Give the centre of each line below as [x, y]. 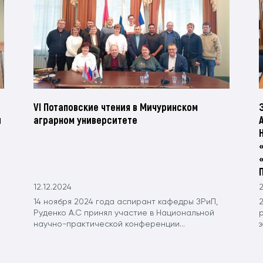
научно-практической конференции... [109, 225]
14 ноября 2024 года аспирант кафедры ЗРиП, [126, 202]
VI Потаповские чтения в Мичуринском [116, 107]
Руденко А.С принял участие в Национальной [124, 213]
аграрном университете [86, 120]
